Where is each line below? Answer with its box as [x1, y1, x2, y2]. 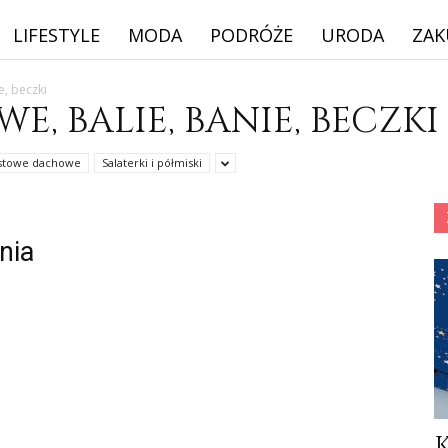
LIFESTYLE [13, 23, 100, 47]
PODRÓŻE [210, 23, 293, 47]
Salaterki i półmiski [102, 155, 202, 170]
